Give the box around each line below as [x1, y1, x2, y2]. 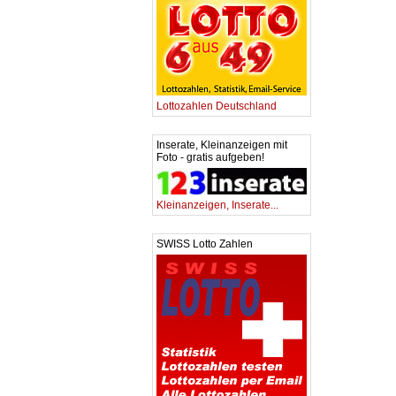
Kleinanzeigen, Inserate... [156, 199, 278, 211]
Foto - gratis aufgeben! [156, 151, 264, 164]
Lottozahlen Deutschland [156, 100, 277, 112]
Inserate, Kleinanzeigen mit [156, 139, 287, 151]
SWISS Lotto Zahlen [156, 238, 253, 250]
